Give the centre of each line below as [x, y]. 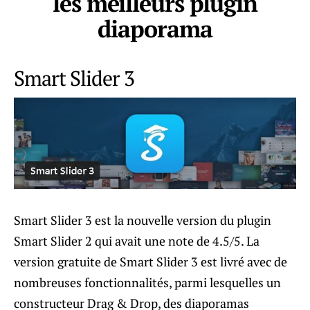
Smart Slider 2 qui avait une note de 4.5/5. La [137, 240]
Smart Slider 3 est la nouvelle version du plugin [143, 220]
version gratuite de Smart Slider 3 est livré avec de [151, 261]
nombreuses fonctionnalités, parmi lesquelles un [147, 282]
